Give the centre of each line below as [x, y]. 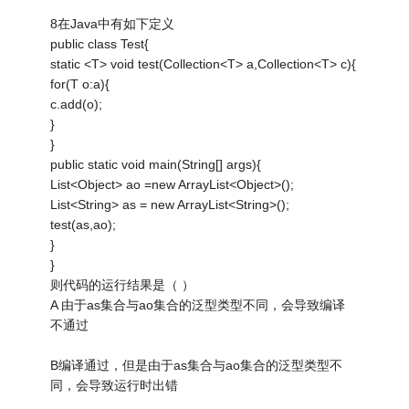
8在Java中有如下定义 [113, 24]
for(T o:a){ [80, 84]
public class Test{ [100, 44]
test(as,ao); [84, 225]
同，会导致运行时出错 [115, 386]
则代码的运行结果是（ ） [123, 285]
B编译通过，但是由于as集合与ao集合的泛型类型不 [197, 366]
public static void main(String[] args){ [156, 165]
